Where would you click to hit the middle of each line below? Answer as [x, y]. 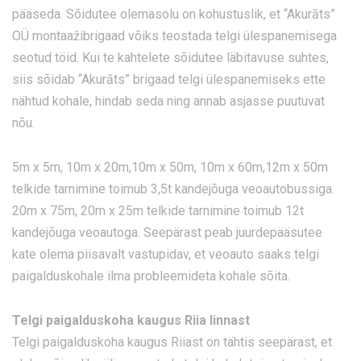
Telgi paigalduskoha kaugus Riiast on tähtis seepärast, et [172, 342]
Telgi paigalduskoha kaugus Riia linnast [131, 321]
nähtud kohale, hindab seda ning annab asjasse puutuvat [168, 102]
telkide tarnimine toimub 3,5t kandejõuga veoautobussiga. [173, 189]
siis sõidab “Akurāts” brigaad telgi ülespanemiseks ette [169, 80]
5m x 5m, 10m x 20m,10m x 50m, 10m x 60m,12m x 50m [170, 168]
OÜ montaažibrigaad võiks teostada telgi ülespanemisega [174, 36]
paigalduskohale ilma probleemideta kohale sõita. [151, 276]
